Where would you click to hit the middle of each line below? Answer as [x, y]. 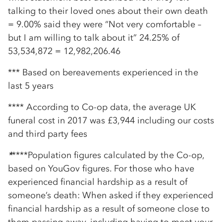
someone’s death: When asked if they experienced [111, 195]
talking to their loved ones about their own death [108, 11]
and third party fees [48, 134]
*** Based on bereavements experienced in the [103, 73]
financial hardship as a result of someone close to [109, 209]
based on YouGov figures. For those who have [101, 169]
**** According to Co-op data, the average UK [102, 107]
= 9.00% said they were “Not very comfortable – [105, 25]
